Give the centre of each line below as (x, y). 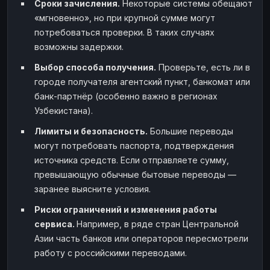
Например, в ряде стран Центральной (158, 224)
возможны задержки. (79, 46)
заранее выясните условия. (93, 189)
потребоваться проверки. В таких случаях (124, 32)
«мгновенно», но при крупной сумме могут (125, 17)
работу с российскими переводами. (111, 253)
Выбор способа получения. (95, 67)
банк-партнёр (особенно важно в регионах (126, 96)
